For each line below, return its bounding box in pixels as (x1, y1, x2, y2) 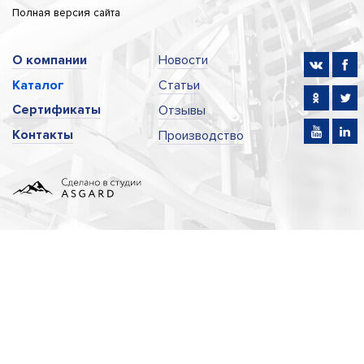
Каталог (12, 77, 64, 94)
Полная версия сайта (12, 6, 120, 20)
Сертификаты (12, 102, 101, 119)
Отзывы (158, 102, 206, 119)
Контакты (12, 127, 73, 144)
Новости (158, 52, 208, 69)
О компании (12, 52, 87, 69)
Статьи (158, 77, 200, 94)
